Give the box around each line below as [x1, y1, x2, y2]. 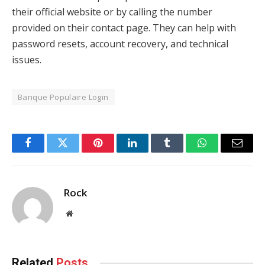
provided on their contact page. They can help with [12, 21, 236, 35]
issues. [12, 53, 41, 67]
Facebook [27, 146, 69, 157]
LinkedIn [131, 146, 171, 157]
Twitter [62, 146, 93, 157]
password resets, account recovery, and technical [12, 37, 228, 51]
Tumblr [166, 146, 198, 157]
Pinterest [96, 146, 134, 157]
